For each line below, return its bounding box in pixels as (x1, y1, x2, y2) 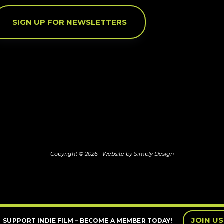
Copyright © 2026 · (50, 150, 102, 158)
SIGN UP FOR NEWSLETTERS (12, 17, 127, 27)
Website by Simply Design (102, 150, 174, 158)
